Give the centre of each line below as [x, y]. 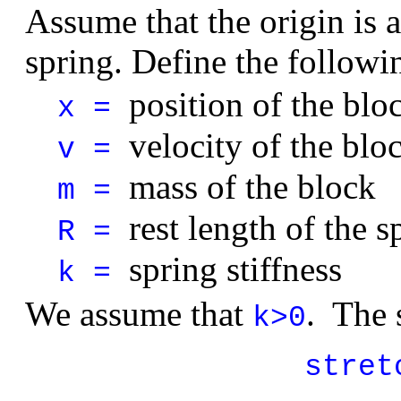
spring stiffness [235, 269]
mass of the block [252, 187]
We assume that [138, 314]
